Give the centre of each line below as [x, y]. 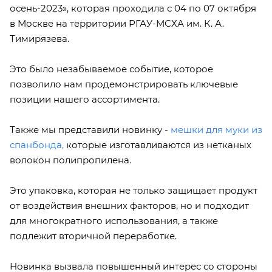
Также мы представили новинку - [89, 130]
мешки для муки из [216, 130]
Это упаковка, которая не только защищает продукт [134, 191]
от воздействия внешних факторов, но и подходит [129, 206]
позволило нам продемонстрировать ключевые [124, 84]
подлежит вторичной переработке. [93, 236]
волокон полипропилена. [70, 160]
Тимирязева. [39, 39]
